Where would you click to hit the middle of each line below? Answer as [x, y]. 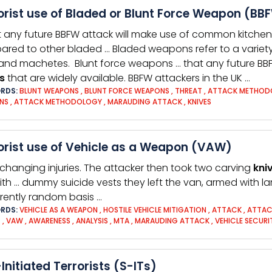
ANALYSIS [92, 221]
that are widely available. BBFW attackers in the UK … [127, 78]
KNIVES [199, 102]
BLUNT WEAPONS [49, 91]
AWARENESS [49, 221]
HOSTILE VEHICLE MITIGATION [155, 210]
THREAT [189, 91]
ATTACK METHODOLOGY [58, 102]
